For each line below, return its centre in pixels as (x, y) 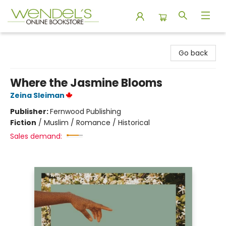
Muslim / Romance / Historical (97, 123)
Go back (193, 53)
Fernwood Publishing (86, 111)
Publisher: (30, 111)
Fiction (23, 123)
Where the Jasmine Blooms (86, 83)
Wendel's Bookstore (42, 42)
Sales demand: (36, 136)
